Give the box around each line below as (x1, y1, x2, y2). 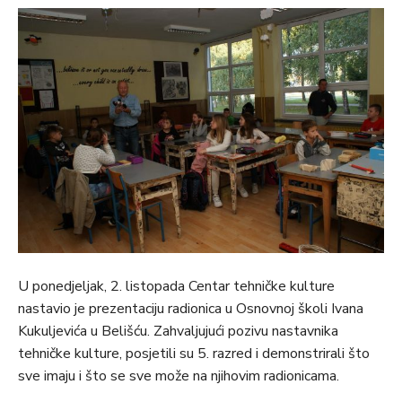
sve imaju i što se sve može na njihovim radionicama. (18, 366, 339, 387)
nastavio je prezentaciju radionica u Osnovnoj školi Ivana (18, 299, 363, 319)
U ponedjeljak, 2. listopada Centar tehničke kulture (18, 276, 335, 297)
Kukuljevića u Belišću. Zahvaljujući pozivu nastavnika (18, 321, 338, 342)
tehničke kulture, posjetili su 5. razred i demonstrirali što (18, 344, 370, 364)
